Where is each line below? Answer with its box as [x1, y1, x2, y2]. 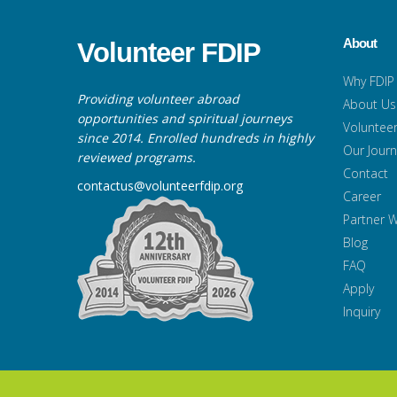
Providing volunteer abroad [77, 90, 239, 107]
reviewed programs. [77, 148, 196, 166]
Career [343, 187, 381, 205]
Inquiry [343, 302, 380, 320]
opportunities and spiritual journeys [77, 109, 292, 127]
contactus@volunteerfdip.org [77, 176, 243, 194]
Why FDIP [343, 72, 394, 90]
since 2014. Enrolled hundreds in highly [77, 128, 314, 146]
